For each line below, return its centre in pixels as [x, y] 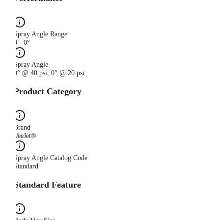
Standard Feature [47, 185]
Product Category [48, 92]
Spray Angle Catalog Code [51, 158]
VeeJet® [25, 136]
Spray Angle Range [41, 34]
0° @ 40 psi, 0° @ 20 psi [49, 73]
